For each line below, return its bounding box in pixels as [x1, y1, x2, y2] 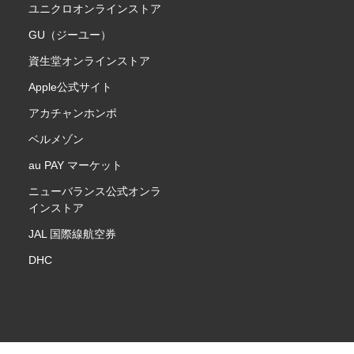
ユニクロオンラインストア [28, 2, 162, 15]
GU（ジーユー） [28, 28, 112, 41]
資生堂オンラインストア [28, 54, 151, 67]
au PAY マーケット [28, 158, 123, 171]
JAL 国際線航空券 [28, 227, 117, 240]
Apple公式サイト [28, 80, 113, 93]
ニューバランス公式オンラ [28, 184, 162, 198]
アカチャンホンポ [28, 106, 118, 119]
